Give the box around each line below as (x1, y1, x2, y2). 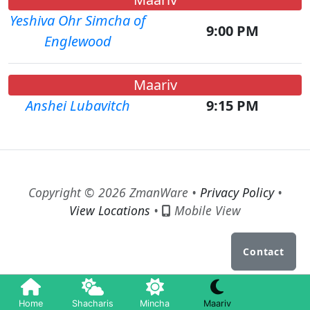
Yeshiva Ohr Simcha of (10, 11, 145, 30)
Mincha (140, 298, 170, 309)
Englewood (44, 32, 111, 51)
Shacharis (72, 298, 114, 309)
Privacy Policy (199, 184, 274, 201)
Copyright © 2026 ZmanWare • (28, 184, 200, 201)
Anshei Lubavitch (25, 96, 130, 115)
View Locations (69, 202, 150, 219)
